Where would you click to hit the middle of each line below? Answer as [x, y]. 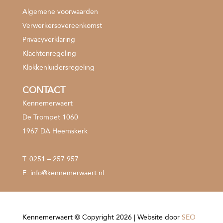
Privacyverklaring [49, 40]
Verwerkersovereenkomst [62, 26]
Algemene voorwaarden [60, 12]
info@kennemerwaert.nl [67, 173]
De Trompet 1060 [50, 117]
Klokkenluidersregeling [58, 67]
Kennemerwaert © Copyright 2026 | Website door [102, 217]
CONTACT [44, 90]
